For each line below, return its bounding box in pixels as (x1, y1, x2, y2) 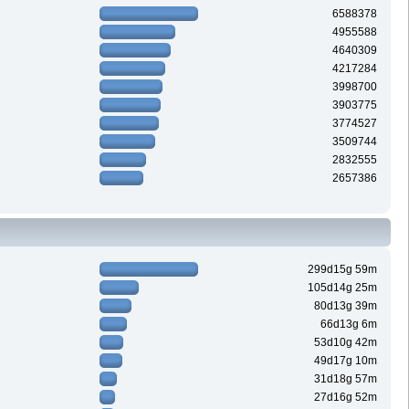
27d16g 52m (314, 391, 378, 404)
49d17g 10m (314, 354, 378, 368)
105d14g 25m (308, 281, 378, 295)
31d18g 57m (314, 372, 378, 386)
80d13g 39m (314, 299, 378, 313)
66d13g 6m (320, 318, 378, 331)
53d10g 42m (314, 336, 378, 350)
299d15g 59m (308, 263, 378, 277)
